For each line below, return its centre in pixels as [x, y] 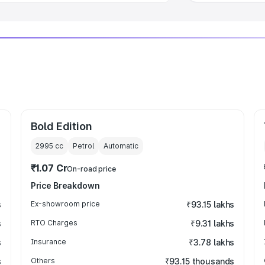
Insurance [48, 242]
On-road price [91, 169]
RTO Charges [54, 223]
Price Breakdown [65, 185]
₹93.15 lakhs [210, 204]
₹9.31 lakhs [212, 223]
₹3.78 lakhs [211, 242]
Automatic [121, 146]
